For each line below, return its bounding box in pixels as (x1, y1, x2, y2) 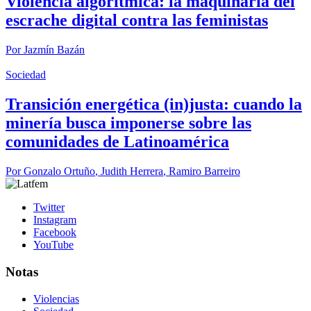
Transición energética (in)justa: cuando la (6, 95, 302, 114)
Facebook (33, 226, 76, 239)
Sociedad (6, 69, 46, 81)
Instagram (33, 214, 76, 226)
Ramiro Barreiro (169, 165, 240, 178)
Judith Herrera (101, 165, 163, 178)
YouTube (33, 239, 74, 251)
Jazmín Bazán (24, 44, 85, 56)
